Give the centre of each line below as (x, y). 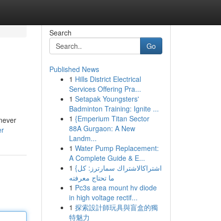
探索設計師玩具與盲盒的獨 (116, 207)
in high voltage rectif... (103, 197)
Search (60, 33)
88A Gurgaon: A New (102, 128)
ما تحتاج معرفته (92, 178)
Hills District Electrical (108, 79)
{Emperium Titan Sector (112, 118)
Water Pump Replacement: (117, 148)
